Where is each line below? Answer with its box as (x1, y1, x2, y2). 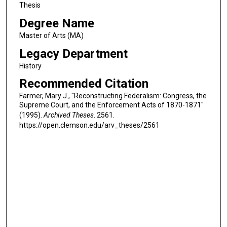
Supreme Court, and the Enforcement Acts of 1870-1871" (19, 101, 204, 109)
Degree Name (19, 16, 94, 30)
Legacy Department (19, 46, 128, 61)
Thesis (19, 1, 41, 10)
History (19, 61, 42, 70)
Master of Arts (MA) (19, 31, 84, 40)
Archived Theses (43, 111, 94, 120)
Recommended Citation (19, 77, 148, 91)
